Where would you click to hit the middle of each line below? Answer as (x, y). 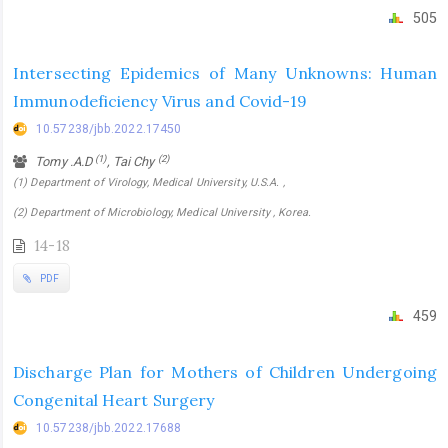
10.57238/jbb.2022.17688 (109, 427)
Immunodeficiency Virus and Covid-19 (160, 101)
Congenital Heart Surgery (114, 399)
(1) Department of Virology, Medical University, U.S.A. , (149, 183)
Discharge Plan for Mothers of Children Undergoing (225, 371)
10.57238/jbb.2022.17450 (109, 129)
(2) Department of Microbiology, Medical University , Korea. (162, 213)
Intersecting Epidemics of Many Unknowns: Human (225, 73)
